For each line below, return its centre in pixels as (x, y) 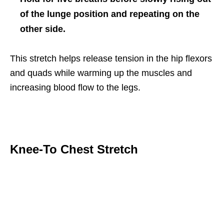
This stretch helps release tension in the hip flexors (111, 58)
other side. (44, 29)
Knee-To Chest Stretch (74, 149)
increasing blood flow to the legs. (75, 87)
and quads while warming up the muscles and (101, 73)
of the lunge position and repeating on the (110, 14)
